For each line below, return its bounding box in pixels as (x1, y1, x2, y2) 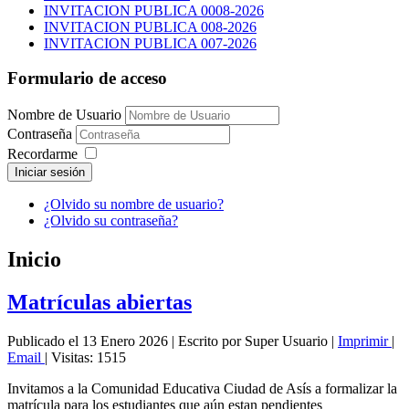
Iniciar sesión (15, 165, 85, 180)
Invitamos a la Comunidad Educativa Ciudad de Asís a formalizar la (7, 380, 397, 396)
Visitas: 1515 (51, 349, 126, 365)
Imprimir (338, 332, 392, 349)
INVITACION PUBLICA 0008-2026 (44, 2, 264, 18)
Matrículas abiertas (7, 289, 192, 314)
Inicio (7, 247, 61, 271)
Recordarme (7, 146, 78, 163)
